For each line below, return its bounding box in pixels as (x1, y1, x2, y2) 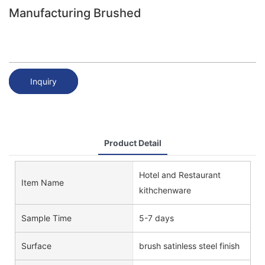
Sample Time (21, 212, 72, 223)
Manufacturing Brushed (9, 6, 141, 20)
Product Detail (104, 137, 161, 148)
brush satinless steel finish (138, 240, 240, 251)
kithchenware (138, 185, 191, 195)
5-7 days (138, 212, 174, 223)
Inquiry (30, 76, 57, 86)
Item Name (21, 177, 64, 188)
